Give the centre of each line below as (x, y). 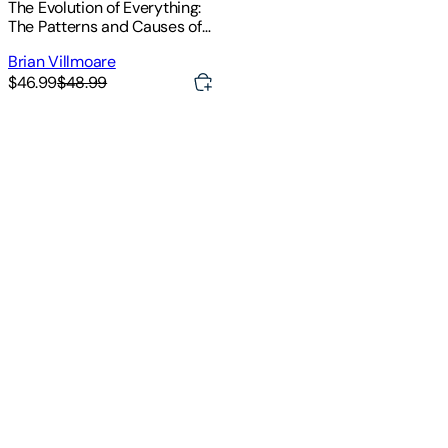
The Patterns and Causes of (105, 27)
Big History (46, 46)
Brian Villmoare (62, 62)
